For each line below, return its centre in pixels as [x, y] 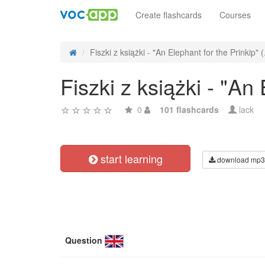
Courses [235, 15]
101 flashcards [189, 109]
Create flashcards [169, 15]
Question [84, 240]
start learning [130, 159]
